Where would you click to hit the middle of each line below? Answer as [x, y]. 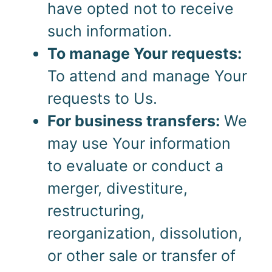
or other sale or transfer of [141, 256]
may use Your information [139, 144]
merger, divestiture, [117, 189]
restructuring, [96, 211]
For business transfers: [133, 121]
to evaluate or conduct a [135, 166]
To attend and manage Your [147, 76]
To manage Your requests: [144, 54]
